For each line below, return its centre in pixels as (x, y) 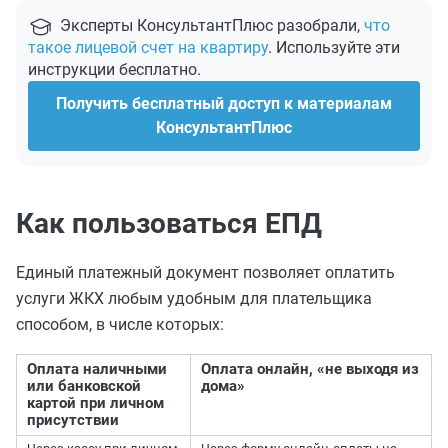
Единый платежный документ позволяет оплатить (205, 272)
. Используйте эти (334, 47)
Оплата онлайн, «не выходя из (310, 369)
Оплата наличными (97, 369)
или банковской (84, 386)
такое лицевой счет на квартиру (148, 47)
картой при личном (95, 403)
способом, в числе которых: (120, 324)
